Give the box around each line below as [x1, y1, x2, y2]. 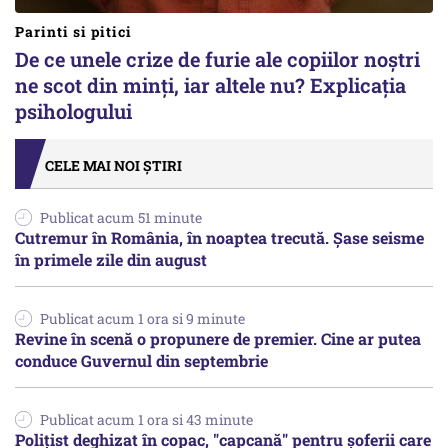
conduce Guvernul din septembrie [15, 349, 268, 371]
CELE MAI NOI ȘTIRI [45, 155, 182, 175]
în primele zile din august [15, 248, 207, 270]
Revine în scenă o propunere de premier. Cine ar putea [15, 327, 421, 349]
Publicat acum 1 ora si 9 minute [40, 308, 245, 328]
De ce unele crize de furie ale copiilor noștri [15, 45, 420, 72]
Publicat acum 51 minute [40, 207, 202, 227]
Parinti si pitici [15, 21, 132, 41]
